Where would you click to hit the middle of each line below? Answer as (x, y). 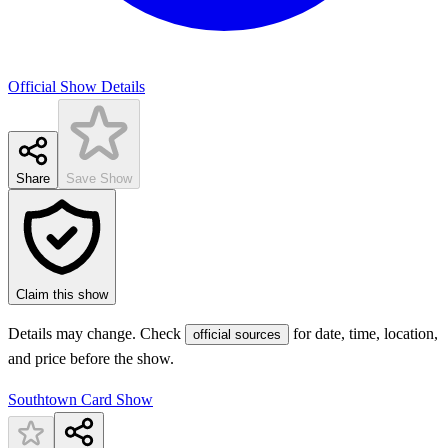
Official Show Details (76, 87)
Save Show (99, 179)
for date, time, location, (365, 334)
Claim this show (62, 295)
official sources (237, 335)
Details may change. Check (94, 334)
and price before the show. (91, 359)
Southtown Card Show (80, 400)
